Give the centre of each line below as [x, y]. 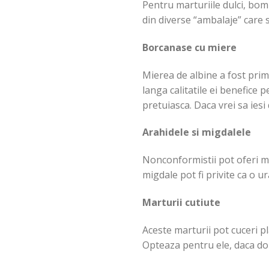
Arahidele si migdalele [197, 132]
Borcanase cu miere [189, 47]
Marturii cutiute [181, 202]
